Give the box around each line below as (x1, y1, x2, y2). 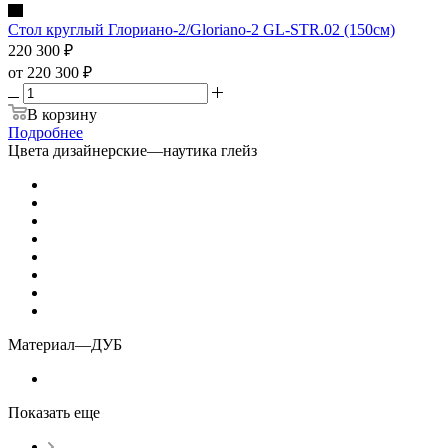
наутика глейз (163, 141, 257, 159)
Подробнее (8, 123, 83, 141)
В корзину (27, 105, 97, 123)
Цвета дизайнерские (8, 141, 147, 159)
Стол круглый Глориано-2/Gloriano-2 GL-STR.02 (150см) (8, 20, 395, 38)
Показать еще (8, 403, 100, 421)
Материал (8, 335, 75, 353)
